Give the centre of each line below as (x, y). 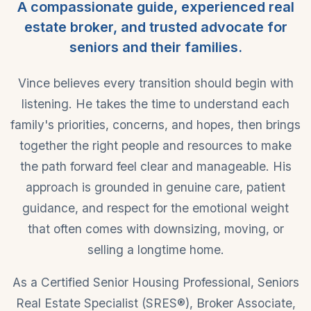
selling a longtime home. (155, 249)
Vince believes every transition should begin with (155, 83)
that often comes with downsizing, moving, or (155, 228)
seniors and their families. (155, 47)
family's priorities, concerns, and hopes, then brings (155, 124)
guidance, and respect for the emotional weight (155, 208)
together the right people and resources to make (155, 145)
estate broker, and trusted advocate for (155, 27)
